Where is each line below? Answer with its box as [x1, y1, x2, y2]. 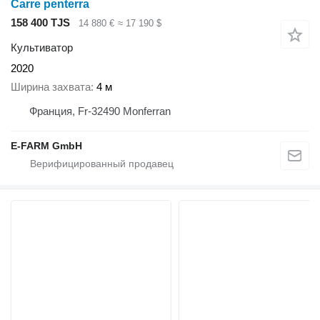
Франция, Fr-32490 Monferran [29, 105, 171, 118]
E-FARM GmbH [11, 140, 82, 152]
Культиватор [11, 41, 73, 54]
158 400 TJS [11, 16, 70, 29]
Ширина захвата [11, 81, 91, 94]
